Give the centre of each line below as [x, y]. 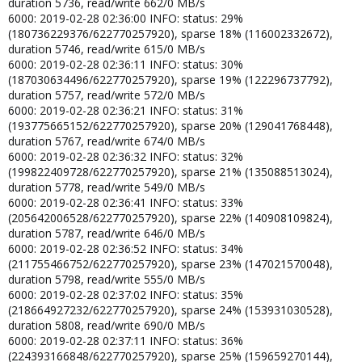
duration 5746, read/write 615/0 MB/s [107, 48]
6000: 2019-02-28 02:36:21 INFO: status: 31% [126, 110]
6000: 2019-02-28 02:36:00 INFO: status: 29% [126, 18]
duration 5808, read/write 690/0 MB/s [107, 325]
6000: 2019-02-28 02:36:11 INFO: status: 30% [126, 64]
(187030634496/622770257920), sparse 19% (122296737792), [170, 79]
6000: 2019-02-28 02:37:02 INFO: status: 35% [126, 294]
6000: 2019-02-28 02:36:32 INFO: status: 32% [126, 156]
